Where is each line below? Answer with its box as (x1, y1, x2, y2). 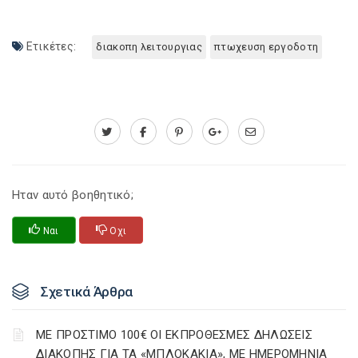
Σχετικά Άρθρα (41, 284, 133, 300)
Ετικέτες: (23, 40, 77, 53)
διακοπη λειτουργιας (96, 41, 203, 53)
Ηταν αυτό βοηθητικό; (12, 188, 134, 202)
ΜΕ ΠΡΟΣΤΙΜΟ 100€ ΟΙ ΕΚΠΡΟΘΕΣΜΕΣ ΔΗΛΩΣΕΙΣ (36, 328, 312, 342)
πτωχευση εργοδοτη (214, 41, 319, 53)
